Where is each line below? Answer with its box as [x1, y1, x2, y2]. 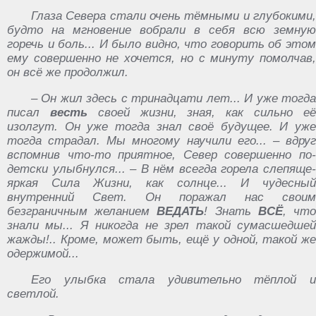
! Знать [204, 204, 258, 218]
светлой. [7, 286, 59, 300]
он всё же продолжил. [7, 65, 128, 79]
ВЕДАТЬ [157, 204, 205, 218]
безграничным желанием [7, 204, 157, 218]
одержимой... [7, 246, 79, 260]
